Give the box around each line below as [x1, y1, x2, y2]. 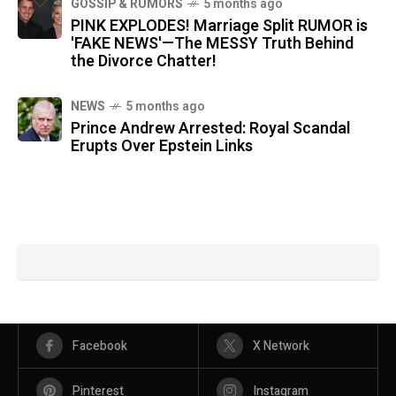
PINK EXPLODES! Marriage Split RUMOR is [71, 14, 368, 39]
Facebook [72, 337, 127, 356]
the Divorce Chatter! [71, 49, 217, 74]
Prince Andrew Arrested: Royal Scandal [71, 117, 350, 141]
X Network [252, 337, 309, 356]
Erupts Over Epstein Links [71, 134, 253, 159]
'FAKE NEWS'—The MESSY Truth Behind [71, 32, 354, 57]
